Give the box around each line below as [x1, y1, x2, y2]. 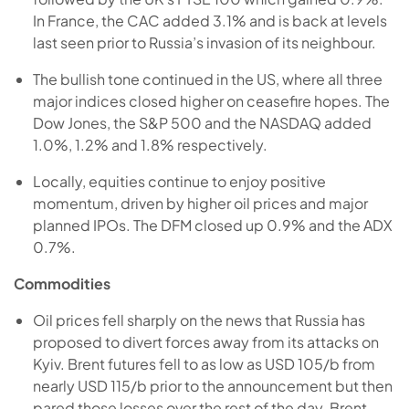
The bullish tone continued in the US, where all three [32, 68, 383, 89]
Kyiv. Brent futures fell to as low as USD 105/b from [32, 353, 375, 373]
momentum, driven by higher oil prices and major [32, 193, 368, 213]
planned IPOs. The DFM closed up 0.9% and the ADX [32, 215, 393, 235]
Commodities [14, 273, 110, 293]
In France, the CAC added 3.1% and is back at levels [32, 10, 387, 30]
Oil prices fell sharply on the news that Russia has [32, 309, 365, 330]
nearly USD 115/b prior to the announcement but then [32, 375, 393, 395]
